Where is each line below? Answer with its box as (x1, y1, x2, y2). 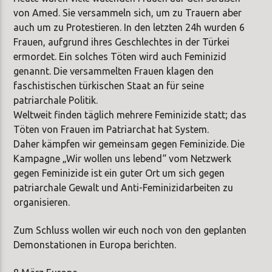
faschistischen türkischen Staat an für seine (13, 80, 205, 91)
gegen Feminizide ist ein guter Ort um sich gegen (13, 167, 225, 178)
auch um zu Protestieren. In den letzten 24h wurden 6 (13, 21, 245, 33)
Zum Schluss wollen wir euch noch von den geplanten (13, 224, 247, 236)
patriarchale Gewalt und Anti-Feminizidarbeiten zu (13, 182, 234, 193)
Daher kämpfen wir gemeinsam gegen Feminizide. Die (13, 138, 245, 149)
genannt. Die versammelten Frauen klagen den (13, 65, 214, 76)
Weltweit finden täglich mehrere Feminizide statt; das (13, 109, 247, 120)
